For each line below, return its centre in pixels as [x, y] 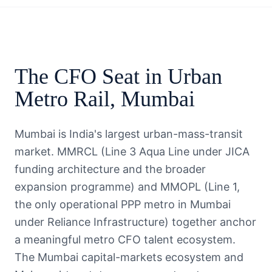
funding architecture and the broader [110, 169]
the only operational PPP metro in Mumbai [123, 204]
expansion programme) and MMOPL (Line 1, [127, 187]
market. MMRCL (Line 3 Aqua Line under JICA [132, 151]
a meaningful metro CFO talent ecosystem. [125, 240]
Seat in [132, 76]
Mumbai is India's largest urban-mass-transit [129, 134]
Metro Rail [62, 99]
